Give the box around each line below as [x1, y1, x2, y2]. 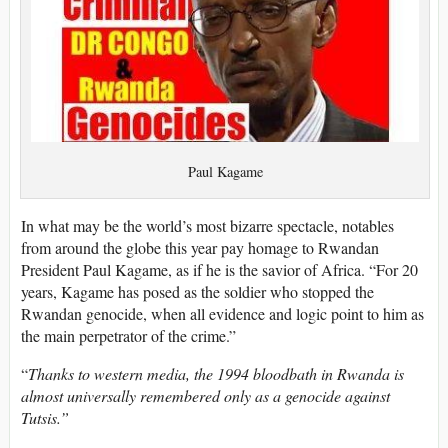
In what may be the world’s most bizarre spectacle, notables [21, 214, 394, 236]
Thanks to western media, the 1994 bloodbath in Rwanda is [28, 362, 404, 384]
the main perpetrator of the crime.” [21, 324, 236, 346]
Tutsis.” [21, 406, 69, 428]
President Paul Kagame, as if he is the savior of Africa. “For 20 [21, 258, 418, 280]
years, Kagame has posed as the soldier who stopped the [21, 280, 374, 302]
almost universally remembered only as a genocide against [21, 384, 390, 406]
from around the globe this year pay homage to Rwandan [21, 236, 379, 258]
